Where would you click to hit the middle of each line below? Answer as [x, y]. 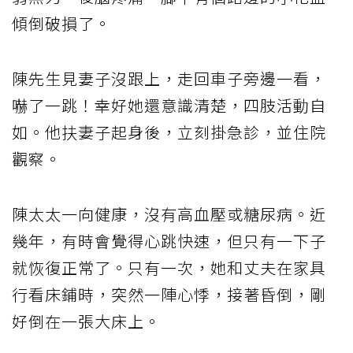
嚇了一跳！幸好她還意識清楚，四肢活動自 [169, 105]
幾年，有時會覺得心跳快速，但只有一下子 [169, 240]
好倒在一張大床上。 [86, 321]
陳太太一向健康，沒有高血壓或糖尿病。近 [169, 214]
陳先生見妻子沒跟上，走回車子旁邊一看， [169, 78]
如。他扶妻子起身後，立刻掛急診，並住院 [169, 132]
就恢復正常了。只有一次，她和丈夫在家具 [169, 267]
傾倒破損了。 [61, 23]
